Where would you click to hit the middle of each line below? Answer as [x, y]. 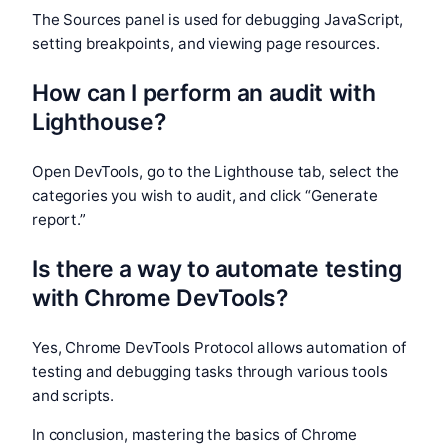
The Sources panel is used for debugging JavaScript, [218, 20]
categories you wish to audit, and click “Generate [205, 196]
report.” [59, 220]
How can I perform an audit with [204, 93]
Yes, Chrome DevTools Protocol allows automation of [219, 347]
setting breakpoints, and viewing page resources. [206, 44]
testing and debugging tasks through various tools [210, 371]
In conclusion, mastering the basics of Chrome [195, 435]
